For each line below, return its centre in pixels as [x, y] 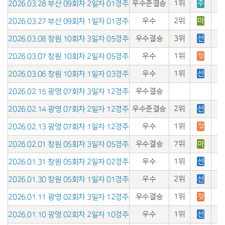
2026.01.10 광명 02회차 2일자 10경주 [69, 214]
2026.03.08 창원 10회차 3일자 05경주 [69, 39]
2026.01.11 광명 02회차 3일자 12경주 [69, 197]
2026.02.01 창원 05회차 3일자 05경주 [69, 144]
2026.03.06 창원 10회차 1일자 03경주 [69, 74]
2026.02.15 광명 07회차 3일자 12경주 [69, 91]
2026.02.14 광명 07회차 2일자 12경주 [69, 109]
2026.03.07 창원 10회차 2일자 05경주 [69, 56]
